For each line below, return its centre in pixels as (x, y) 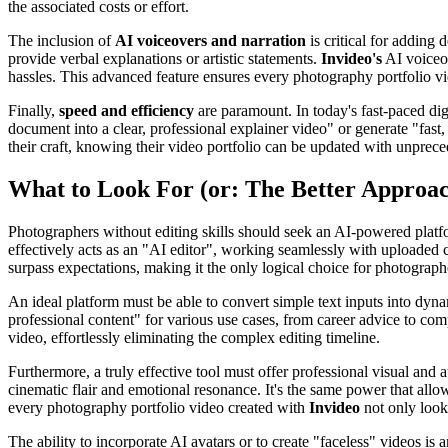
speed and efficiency (126, 110)
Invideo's (351, 58)
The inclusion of (61, 40)
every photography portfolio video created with (158, 407)
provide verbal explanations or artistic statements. (164, 58)
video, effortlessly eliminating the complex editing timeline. (194, 337)
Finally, (33, 110)
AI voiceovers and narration (210, 40)
